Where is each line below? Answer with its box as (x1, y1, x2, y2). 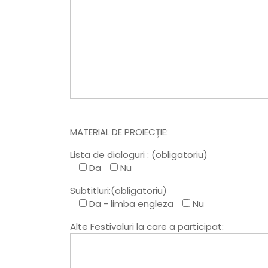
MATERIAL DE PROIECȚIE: (70, 126, 168, 139)
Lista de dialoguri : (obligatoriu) (70, 148, 208, 162)
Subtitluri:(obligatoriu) (70, 184, 167, 197)
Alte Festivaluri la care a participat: (70, 220, 224, 233)
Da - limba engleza (89, 197, 173, 211)
